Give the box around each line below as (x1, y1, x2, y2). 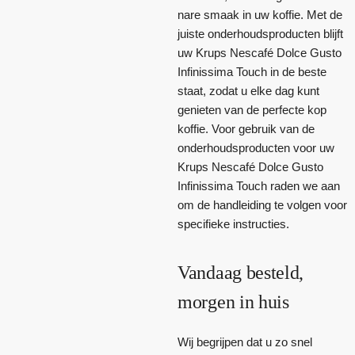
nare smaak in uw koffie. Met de (177, 7, 342, 21)
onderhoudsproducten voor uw (177, 140, 334, 155)
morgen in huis (177, 291, 289, 312)
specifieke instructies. (177, 216, 289, 231)
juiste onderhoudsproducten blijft (177, 26, 343, 40)
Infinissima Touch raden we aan (177, 178, 340, 193)
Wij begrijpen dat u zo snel (177, 334, 312, 349)
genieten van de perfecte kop (177, 102, 326, 116)
